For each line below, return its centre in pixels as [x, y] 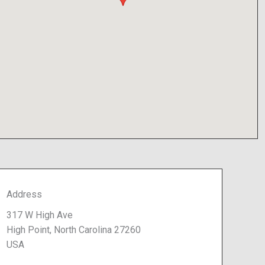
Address [24, 194]
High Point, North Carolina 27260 [74, 230]
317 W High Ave [40, 215]
